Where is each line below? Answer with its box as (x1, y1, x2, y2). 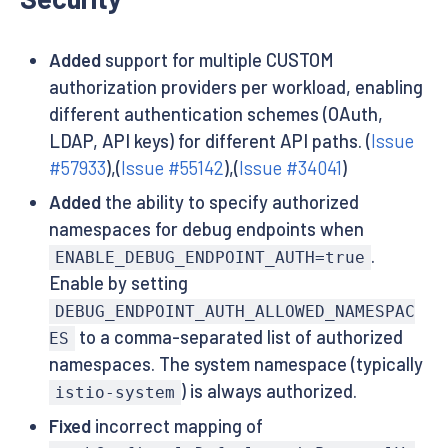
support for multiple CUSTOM (100, 48, 334, 71)
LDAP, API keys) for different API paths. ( (48, 129, 371, 152)
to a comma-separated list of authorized (74, 326, 403, 349)
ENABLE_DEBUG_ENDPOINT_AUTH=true (54, 248, 365, 268)
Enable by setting (48, 272, 188, 295)
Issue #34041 (238, 156, 342, 179)
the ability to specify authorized (100, 191, 359, 214)
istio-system (54, 383, 175, 403)
